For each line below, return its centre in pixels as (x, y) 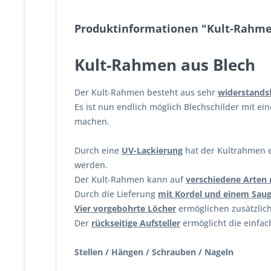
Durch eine (98, 150)
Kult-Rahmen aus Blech (165, 65)
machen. (92, 121)
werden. (91, 165)
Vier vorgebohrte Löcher (125, 208)
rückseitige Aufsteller (136, 223)
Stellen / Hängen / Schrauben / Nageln (154, 252)
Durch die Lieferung (116, 194)
